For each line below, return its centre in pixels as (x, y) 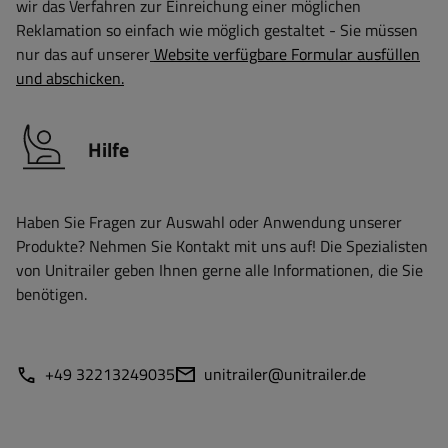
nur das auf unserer (83, 54)
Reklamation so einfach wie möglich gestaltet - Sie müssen (217, 30)
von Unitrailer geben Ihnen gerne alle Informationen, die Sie (219, 270)
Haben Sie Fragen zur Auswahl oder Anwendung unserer (209, 222)
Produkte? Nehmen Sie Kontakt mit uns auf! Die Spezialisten (222, 246)
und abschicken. (70, 78)
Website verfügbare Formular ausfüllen (287, 54)
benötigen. (51, 294)
